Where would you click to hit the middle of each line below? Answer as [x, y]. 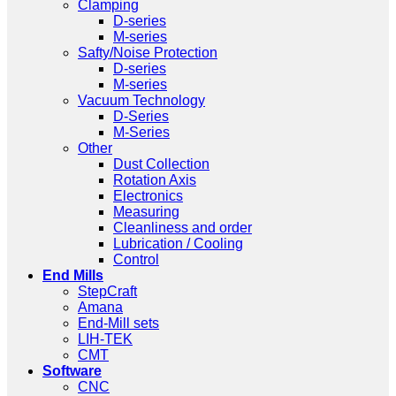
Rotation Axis [155, 179]
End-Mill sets [118, 323]
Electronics [148, 195]
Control [136, 259]
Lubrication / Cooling [178, 243]
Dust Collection [161, 164]
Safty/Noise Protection [148, 52]
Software [72, 370]
